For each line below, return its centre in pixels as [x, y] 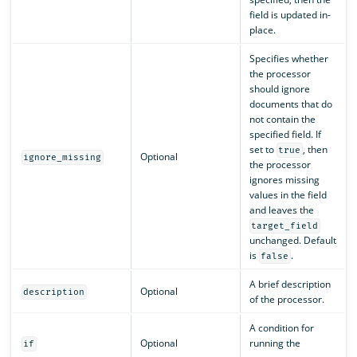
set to [263, 149]
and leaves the [281, 210]
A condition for [281, 328]
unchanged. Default [292, 240]
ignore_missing [63, 157]
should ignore [279, 88]
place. [262, 29]
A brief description [290, 284]
